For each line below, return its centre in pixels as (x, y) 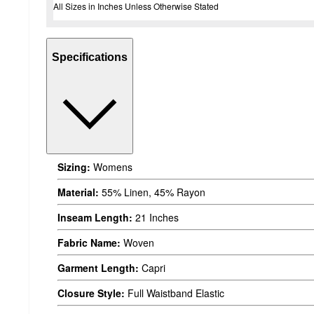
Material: (78, 192)
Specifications (90, 57)
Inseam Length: (95, 218)
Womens (111, 167)
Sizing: (74, 167)
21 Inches (156, 218)
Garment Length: (98, 268)
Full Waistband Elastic (175, 293)
